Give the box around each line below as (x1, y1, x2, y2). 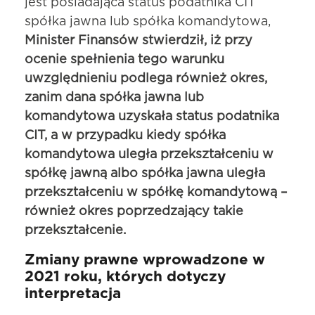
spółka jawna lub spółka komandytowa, (25, 15, 271, 29)
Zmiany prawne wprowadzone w (25, 252, 265, 268)
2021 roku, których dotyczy (25, 269, 226, 285)
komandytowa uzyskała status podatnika (25, 110, 279, 124)
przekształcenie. (25, 224, 126, 238)
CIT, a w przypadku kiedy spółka (25, 129, 226, 143)
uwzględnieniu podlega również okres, (25, 72, 267, 86)
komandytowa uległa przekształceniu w (25, 148, 274, 162)
